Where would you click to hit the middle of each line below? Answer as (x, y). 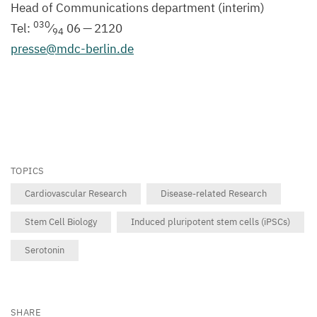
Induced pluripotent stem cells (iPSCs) (211, 221)
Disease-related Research (214, 193)
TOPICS (28, 171)
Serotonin (45, 250)
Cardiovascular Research (76, 193)
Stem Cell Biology (61, 221)
